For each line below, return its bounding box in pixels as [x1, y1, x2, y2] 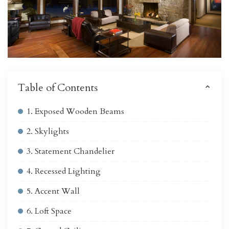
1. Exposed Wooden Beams [27, 106, 124, 118]
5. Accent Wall [27, 186, 80, 197]
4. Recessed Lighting [27, 166, 101, 177]
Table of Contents [18, 81, 98, 95]
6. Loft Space [27, 205, 72, 217]
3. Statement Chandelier [27, 146, 114, 157]
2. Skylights [27, 126, 69, 138]
